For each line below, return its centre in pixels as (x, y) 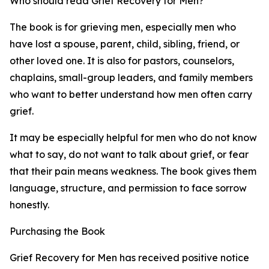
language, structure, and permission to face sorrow (128, 188)
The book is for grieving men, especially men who (123, 27)
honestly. (29, 205)
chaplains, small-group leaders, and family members (131, 78)
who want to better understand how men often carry (131, 95)
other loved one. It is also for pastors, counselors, (122, 61)
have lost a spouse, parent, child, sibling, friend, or (125, 44)
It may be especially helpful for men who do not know (133, 138)
